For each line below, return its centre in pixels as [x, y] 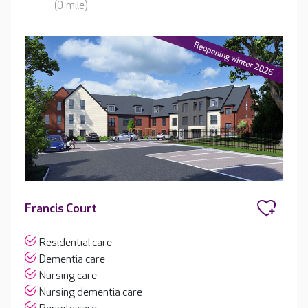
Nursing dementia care [91, 292]
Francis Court [61, 208]
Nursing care [68, 276]
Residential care [76, 243]
